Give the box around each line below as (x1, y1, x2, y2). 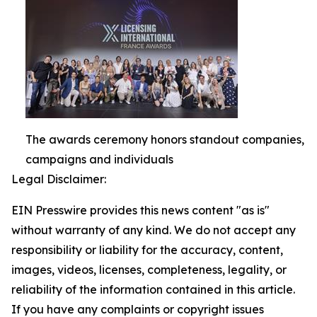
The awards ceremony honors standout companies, (25, 132, 304, 146)
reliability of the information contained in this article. (11, 282, 295, 296)
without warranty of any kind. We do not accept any (11, 222, 296, 237)
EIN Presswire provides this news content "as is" (11, 202, 270, 217)
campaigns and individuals (25, 151, 173, 166)
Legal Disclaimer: (11, 171, 106, 186)
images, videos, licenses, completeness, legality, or (11, 262, 287, 277)
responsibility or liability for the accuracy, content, (11, 242, 283, 257)
